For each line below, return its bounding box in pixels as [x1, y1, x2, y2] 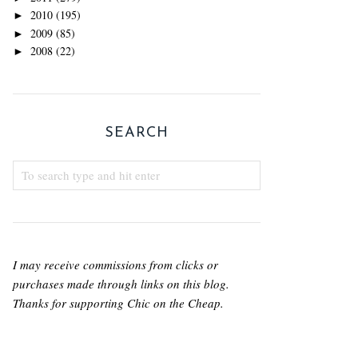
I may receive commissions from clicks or [13, 256, 218, 272]
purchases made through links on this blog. [13, 275, 229, 292]
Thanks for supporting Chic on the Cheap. [13, 294, 224, 311]
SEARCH [105, 125, 169, 141]
